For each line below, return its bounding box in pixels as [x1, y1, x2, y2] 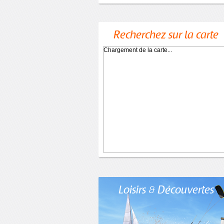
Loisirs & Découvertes [118, 185, 214, 196]
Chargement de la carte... [103, 46, 172, 53]
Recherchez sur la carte [113, 30, 218, 41]
